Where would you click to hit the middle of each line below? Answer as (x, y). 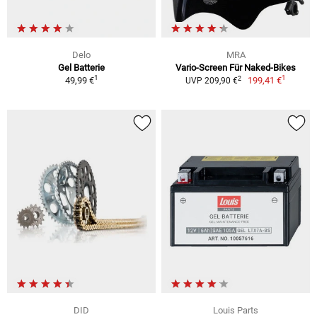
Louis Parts (236, 310)
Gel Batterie (81, 68)
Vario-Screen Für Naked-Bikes (236, 68)
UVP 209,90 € (211, 81)
